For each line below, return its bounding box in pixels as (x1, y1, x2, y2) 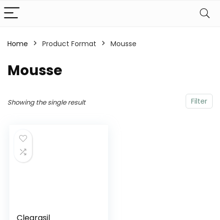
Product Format (42, 39, 96, 49)
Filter (191, 96, 207, 106)
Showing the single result (7, 98, 85, 107)
